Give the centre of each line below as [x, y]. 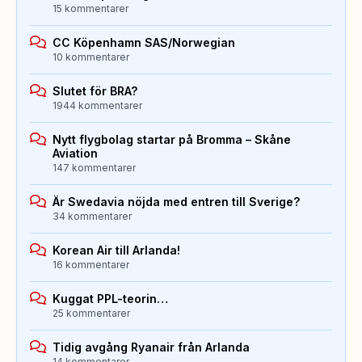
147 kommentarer [94, 167]
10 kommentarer [91, 57]
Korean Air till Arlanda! [116, 250]
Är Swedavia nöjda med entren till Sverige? [176, 201]
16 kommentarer [91, 264]
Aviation [75, 153]
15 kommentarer [90, 8]
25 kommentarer [91, 313]
